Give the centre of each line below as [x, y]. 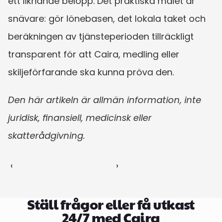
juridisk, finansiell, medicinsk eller [80, 117]
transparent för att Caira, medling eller [94, 54]
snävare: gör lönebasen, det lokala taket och [107, 18]
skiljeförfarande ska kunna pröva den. [91, 72]
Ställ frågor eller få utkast [111, 204]
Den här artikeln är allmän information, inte [105, 100]
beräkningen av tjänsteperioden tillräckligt [101, 36]
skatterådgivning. [47, 135]
